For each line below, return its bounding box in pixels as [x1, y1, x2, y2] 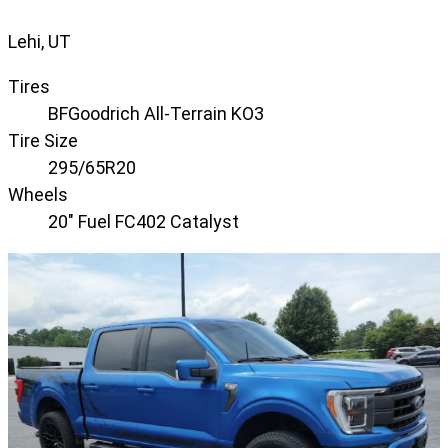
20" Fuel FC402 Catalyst [48, 210, 239, 232]
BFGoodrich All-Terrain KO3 [48, 102, 264, 124]
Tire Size [8, 129, 78, 151]
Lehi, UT [8, 30, 71, 52]
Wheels [8, 183, 68, 205]
